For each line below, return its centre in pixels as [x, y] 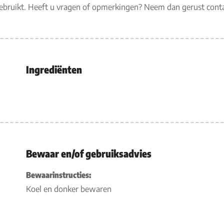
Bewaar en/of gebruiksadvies [88, 153]
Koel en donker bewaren [68, 189]
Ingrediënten [54, 69]
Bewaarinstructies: [58, 175]
